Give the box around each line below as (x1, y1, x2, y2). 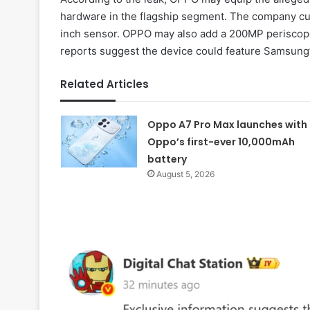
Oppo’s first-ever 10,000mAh (147, 135, 295, 149)
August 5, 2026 (156, 169, 215, 180)
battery (147, 152, 187, 167)
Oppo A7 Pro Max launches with (147, 118, 307, 132)
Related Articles (60, 77, 149, 92)
